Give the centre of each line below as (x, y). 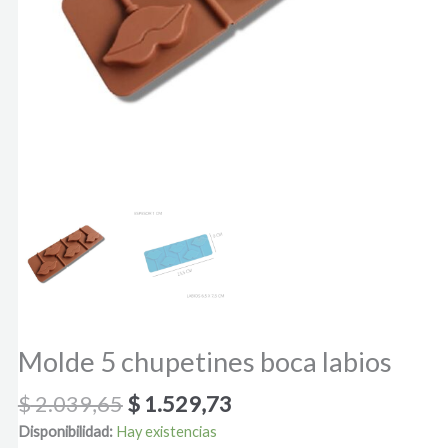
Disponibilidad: (65, 431)
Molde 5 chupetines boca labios (204, 362)
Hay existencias (166, 431)
